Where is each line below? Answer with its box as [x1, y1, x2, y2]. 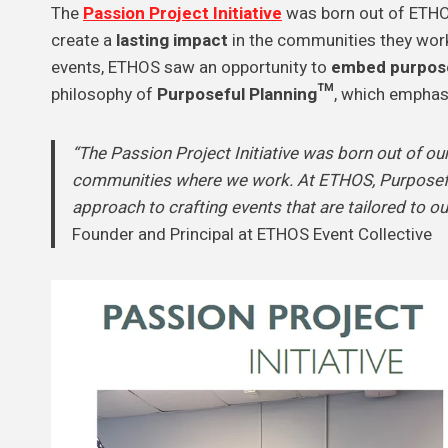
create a [51, 27, 116, 53]
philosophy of [51, 81, 157, 107]
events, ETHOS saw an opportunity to [51, 54, 331, 80]
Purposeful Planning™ [157, 81, 334, 107]
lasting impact [116, 27, 228, 53]
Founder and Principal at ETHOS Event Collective [72, 221, 432, 247]
